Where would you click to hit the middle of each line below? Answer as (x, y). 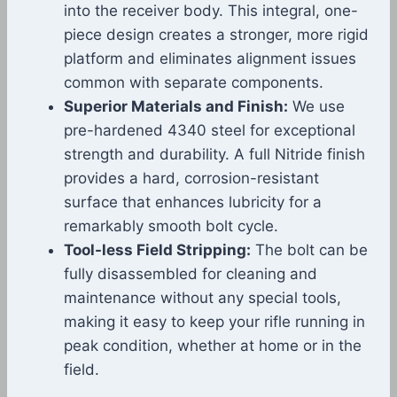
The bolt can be (309, 250)
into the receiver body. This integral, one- (211, 11)
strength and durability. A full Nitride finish (214, 155)
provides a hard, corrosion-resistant (191, 179)
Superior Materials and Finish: (176, 107)
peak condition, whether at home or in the (213, 346)
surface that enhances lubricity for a (193, 202)
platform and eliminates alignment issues (210, 59)
